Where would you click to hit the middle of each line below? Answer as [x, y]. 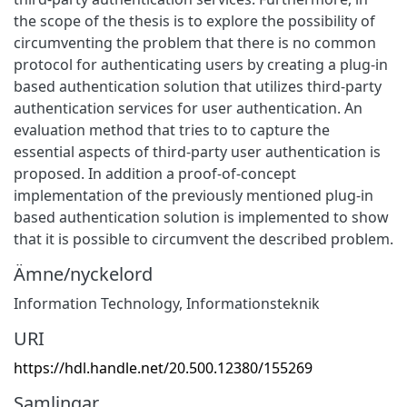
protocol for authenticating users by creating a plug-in [201, 64]
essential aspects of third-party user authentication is [197, 151]
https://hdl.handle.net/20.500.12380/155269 [163, 367]
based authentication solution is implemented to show [201, 217]
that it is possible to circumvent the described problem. [203, 238]
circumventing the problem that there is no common [195, 42]
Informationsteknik [253, 303]
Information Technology [96, 303]
